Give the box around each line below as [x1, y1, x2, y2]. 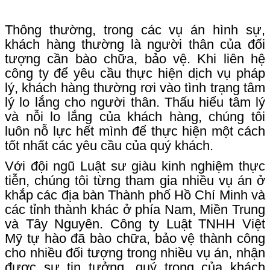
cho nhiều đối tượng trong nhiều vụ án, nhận [5, 245, 265, 261]
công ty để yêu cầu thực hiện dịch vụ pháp [5, 66, 265, 81]
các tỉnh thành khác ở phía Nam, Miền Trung [5, 202, 265, 218]
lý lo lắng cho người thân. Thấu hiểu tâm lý [5, 95, 265, 110]
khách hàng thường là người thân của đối [5, 37, 265, 52]
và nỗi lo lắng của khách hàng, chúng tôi [5, 109, 265, 125]
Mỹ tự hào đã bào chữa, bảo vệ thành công [5, 231, 265, 246]
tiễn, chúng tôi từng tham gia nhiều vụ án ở [5, 173, 265, 189]
